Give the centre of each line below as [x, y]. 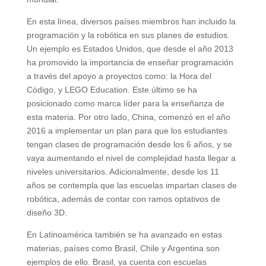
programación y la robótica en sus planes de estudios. [128, 35]
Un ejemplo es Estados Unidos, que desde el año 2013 [130, 49]
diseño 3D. [47, 213]
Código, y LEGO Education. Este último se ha [112, 90]
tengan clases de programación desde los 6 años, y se [129, 145]
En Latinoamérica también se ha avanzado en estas [124, 235]
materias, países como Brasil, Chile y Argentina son [123, 248]
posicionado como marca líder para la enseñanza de [125, 104]
